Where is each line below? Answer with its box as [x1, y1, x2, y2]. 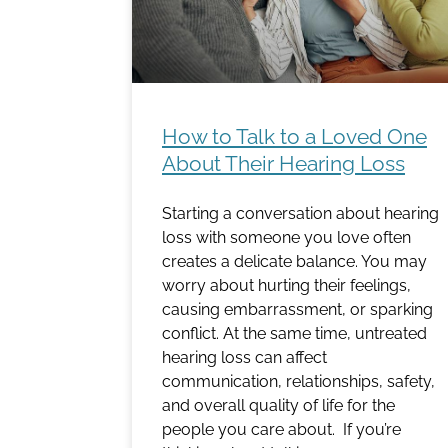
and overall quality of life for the [162, 396, 395, 416]
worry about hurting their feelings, [162, 276, 411, 296]
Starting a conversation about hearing [162, 204, 439, 224]
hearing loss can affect [162, 348, 327, 368]
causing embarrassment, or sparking [162, 300, 433, 320]
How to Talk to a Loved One [162, 124, 427, 150]
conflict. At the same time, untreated [162, 324, 427, 344]
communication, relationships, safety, [162, 372, 435, 392]
